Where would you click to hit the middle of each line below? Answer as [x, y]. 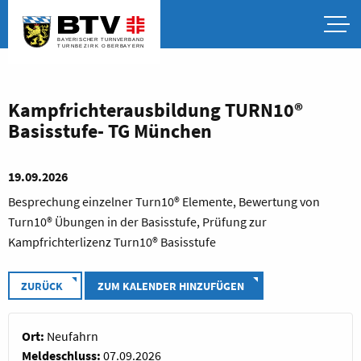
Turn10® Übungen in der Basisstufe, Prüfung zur [137, 222]
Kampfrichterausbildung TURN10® [156, 110]
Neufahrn [73, 336]
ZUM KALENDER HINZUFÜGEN [171, 286]
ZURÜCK [42, 286]
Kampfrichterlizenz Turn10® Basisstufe [112, 242]
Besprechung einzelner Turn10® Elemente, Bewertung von [164, 201]
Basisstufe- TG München [110, 131]
